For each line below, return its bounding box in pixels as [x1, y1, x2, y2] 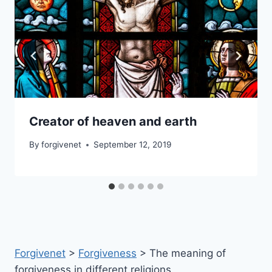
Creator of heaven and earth [29, 114, 197, 129]
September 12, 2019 [93, 140, 172, 150]
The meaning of [149, 246, 226, 259]
